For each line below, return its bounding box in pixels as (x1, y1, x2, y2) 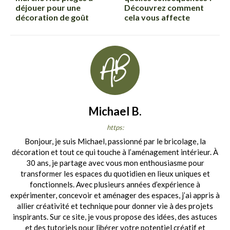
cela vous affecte (124, 12, 190, 22)
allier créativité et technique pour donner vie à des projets (17, 201, 213, 210)
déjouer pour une (15, 2, 81, 12)
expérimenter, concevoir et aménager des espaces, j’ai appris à (10, 190, 220, 200)
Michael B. (88, 104, 142, 118)
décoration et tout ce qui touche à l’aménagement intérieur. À (12, 147, 218, 157)
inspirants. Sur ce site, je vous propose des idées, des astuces (13, 212, 217, 221)
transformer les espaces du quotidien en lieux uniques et (20, 168, 210, 178)
